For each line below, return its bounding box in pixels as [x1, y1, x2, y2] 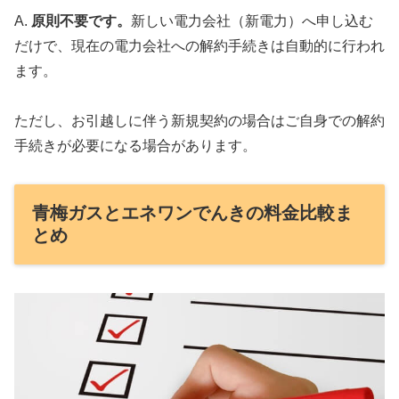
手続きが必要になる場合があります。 [14, 137, 256, 153]
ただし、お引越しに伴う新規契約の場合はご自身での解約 [14, 112, 385, 128]
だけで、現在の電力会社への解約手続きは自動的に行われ [14, 37, 385, 53]
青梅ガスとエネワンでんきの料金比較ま [32, 202, 353, 223]
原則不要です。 [31, 12, 131, 28]
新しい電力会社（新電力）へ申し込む [131, 12, 373, 28]
